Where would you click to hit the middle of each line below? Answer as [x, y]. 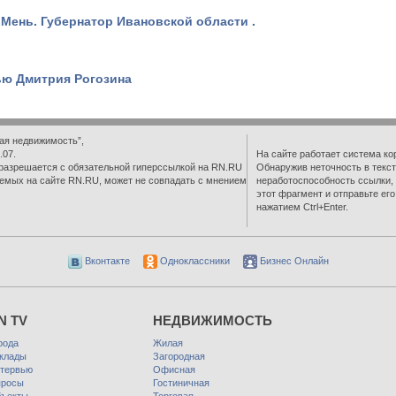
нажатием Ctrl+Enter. [302, 207]
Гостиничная [181, 383]
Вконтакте [106, 261]
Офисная [174, 369]
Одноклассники [193, 261]
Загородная [179, 356]
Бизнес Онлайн [293, 261]
